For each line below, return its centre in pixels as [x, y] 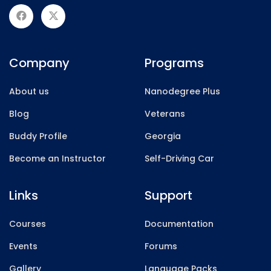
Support [168, 196]
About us [29, 92]
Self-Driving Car [179, 159]
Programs [174, 63]
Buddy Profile [38, 136]
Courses [28, 224]
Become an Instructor [57, 159]
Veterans [165, 114]
